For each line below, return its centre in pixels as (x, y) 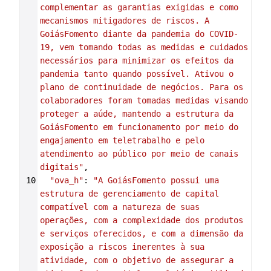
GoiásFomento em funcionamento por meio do (139, 127)
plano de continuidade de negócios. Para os (141, 87)
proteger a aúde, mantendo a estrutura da (136, 114)
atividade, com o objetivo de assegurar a (136, 260)
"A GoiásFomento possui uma (156, 180)
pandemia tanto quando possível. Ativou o (136, 74)
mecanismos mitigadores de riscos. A (124, 21)
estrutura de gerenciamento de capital (129, 194)
